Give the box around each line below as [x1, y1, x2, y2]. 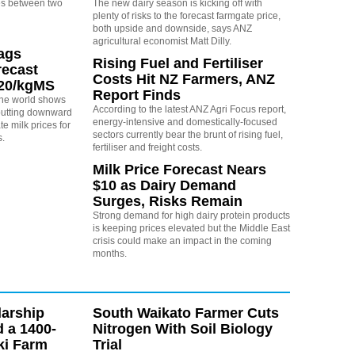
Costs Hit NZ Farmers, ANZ [92, 71, 275, 88]
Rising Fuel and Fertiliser [92, 55, 263, 72]
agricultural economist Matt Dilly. [92, 36, 231, 48]
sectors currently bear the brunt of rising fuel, [92, 129, 283, 141]
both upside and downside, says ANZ [92, 23, 252, 35]
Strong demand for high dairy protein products [92, 210, 290, 222]
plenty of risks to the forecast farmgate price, [92, 10, 281, 22]
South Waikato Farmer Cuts [92, 305, 279, 322]
